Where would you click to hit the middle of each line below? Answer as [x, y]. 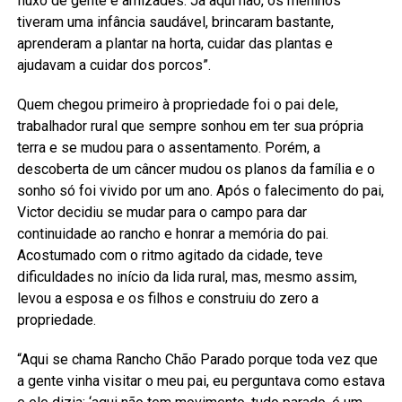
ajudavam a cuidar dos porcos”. [114, 65]
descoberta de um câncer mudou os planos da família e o [196, 169]
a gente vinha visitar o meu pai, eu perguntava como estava [201, 380]
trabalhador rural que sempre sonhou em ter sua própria [190, 126]
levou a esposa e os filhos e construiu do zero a [167, 298]
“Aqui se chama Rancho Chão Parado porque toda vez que [197, 359]
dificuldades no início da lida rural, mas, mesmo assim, [187, 276]
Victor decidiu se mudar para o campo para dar [163, 212]
